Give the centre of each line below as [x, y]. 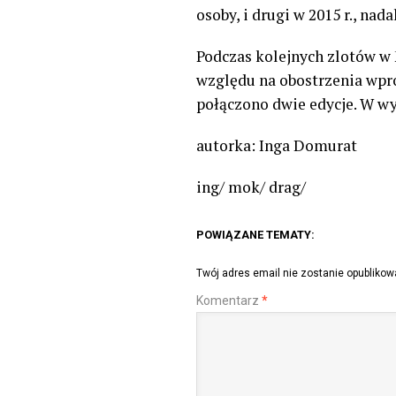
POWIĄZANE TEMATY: [255, 234]
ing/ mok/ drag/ [251, 187]
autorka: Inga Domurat [277, 145]
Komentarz [229, 300]
